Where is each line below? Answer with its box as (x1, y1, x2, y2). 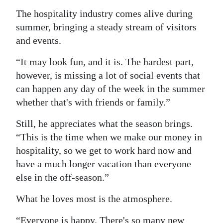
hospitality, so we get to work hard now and (16, 144, 192, 156)
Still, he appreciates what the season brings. (16, 117, 193, 129)
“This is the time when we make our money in (16, 131, 202, 142)
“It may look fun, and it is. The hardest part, (16, 56, 194, 67)
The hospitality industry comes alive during (16, 7, 193, 19)
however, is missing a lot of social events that (16, 69, 200, 81)
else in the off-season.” (16, 171, 109, 183)
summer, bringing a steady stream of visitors (16, 21, 197, 32)
